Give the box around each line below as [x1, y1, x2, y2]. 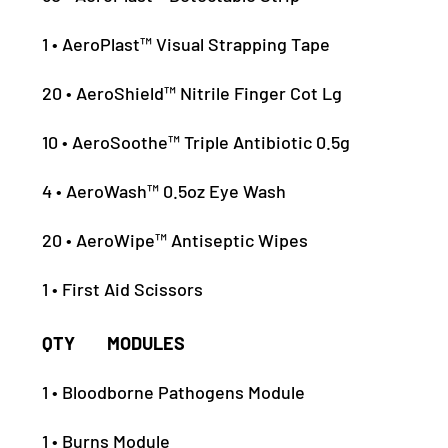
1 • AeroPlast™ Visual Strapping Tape [42, 33, 331, 56]
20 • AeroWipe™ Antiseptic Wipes [42, 229, 309, 252]
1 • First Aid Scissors [42, 278, 204, 301]
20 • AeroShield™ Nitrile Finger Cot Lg [42, 82, 343, 105]
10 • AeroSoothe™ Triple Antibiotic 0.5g [42, 131, 351, 154]
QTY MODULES [42, 332, 186, 355]
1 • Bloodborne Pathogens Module [42, 381, 306, 404]
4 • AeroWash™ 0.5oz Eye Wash [42, 180, 287, 203]
